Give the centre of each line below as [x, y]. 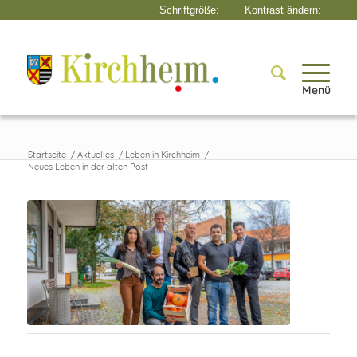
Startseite [47, 155]
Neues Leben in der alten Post [88, 167]
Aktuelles [95, 155]
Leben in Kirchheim [162, 155]
